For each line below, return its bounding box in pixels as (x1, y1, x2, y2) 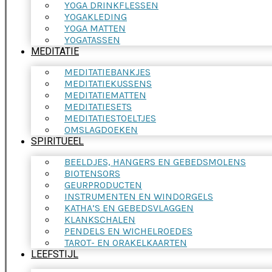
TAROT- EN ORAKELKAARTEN (64, 236, 187, 248)
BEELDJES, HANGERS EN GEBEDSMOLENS (64, 155, 246, 168)
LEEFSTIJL (31, 248, 78, 260)
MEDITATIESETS (64, 100, 132, 112)
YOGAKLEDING (64, 10, 127, 22)
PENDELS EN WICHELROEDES (64, 225, 192, 237)
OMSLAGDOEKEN (64, 123, 138, 135)
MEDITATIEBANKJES (64, 66, 151, 78)
